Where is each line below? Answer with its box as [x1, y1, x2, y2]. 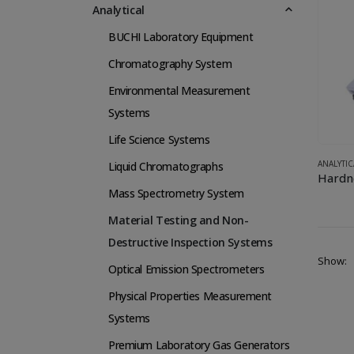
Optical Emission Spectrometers [108, 261, 265, 277]
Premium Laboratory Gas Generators [108, 337, 290, 352]
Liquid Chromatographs [108, 158, 224, 174]
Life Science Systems [108, 131, 210, 147]
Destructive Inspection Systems [108, 234, 273, 250]
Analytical [92, 2, 145, 17]
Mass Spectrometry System [108, 185, 244, 201]
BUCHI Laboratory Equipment [108, 28, 254, 44]
